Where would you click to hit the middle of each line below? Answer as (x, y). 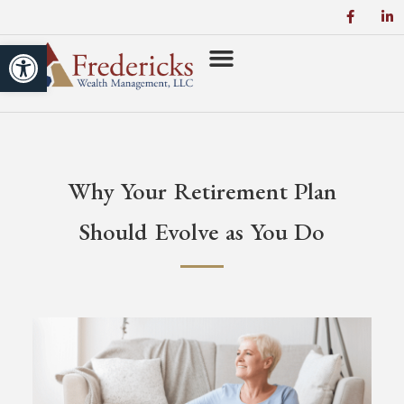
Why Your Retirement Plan (202, 190)
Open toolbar (61, 53)
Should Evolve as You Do (202, 231)
